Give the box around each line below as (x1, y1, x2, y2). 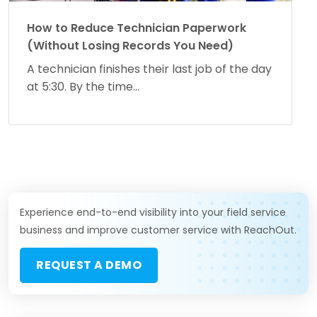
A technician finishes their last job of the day (27, 60, 272, 77)
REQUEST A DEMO (36, 256, 142, 273)
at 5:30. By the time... (27, 78, 139, 95)
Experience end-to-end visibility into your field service (20, 204, 286, 219)
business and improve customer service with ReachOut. (20, 222, 296, 237)
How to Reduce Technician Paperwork (27, 19, 246, 36)
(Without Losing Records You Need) (27, 37, 234, 54)
